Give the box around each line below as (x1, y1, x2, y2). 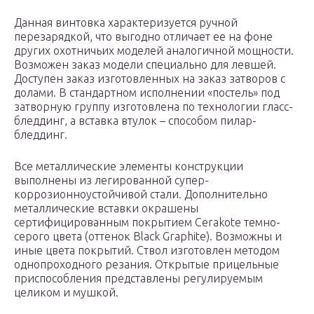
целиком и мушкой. (14, 286, 118, 299)
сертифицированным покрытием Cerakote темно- (14, 216, 280, 229)
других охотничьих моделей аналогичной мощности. (14, 44, 294, 57)
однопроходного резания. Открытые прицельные (14, 258, 279, 271)
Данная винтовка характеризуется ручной (14, 16, 238, 29)
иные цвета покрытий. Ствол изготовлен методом (14, 244, 280, 257)
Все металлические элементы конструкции (14, 160, 243, 173)
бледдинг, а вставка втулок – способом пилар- (14, 114, 257, 128)
